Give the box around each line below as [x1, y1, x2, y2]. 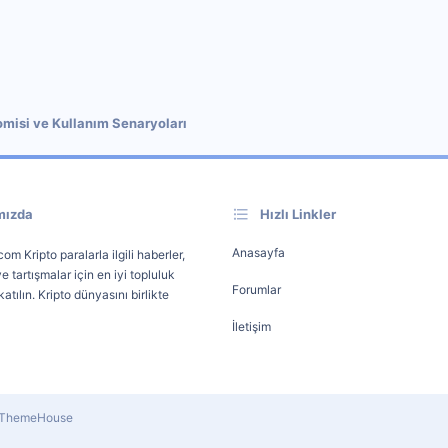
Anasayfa [232, 245, 285, 260]
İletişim [232, 319, 271, 334]
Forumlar [232, 282, 281, 297]
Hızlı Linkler [260, 206, 336, 222]
